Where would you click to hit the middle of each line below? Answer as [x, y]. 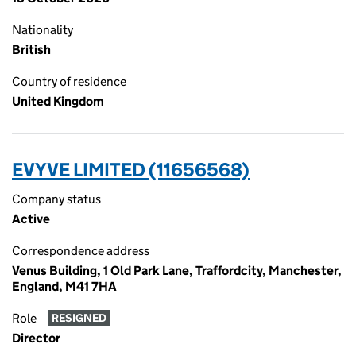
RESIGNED [79, 318]
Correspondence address [81, 251]
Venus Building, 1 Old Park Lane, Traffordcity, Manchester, [177, 271]
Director [36, 338]
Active [31, 219]
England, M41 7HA [64, 286]
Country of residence [69, 81]
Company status [56, 199]
